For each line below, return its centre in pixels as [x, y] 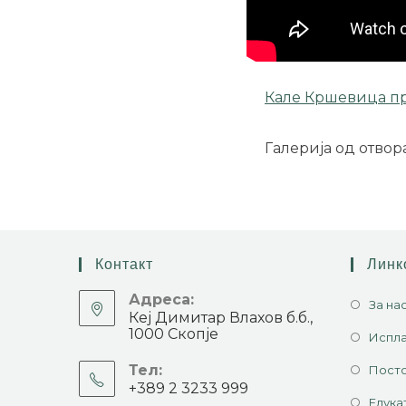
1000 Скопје [174, 333]
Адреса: [161, 299]
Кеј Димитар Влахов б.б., [221, 317]
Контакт [124, 264]
